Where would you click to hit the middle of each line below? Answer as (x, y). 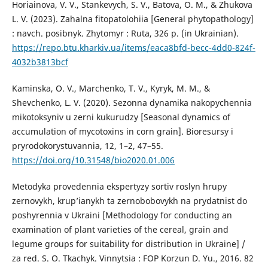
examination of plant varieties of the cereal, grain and (120, 230)
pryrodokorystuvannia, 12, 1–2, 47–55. (87, 146)
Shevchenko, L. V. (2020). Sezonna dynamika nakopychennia (132, 103)
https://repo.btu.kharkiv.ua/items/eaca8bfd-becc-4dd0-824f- (133, 48)
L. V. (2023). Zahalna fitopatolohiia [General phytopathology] (133, 19)
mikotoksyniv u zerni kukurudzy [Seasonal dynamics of (121, 117)
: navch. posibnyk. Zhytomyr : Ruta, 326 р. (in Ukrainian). (125, 33)
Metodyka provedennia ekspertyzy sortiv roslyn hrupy (119, 187)
